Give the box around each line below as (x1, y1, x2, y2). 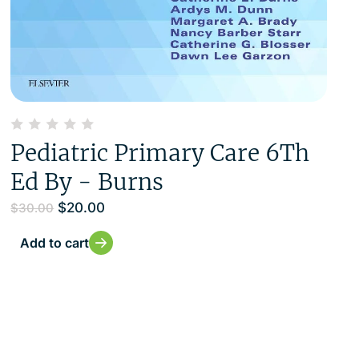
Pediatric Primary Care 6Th (10, 139, 310, 168)
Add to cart (20, 235, 90, 252)
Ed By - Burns (10, 167, 164, 197)
